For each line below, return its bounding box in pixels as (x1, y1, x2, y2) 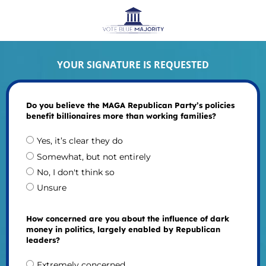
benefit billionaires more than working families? (26, 111, 216, 121)
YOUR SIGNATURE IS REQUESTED (57, 58, 209, 71)
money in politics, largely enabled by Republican (26, 224, 220, 234)
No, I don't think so (36, 166, 115, 178)
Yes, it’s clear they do (36, 135, 123, 147)
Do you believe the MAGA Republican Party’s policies (26, 100, 235, 110)
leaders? (26, 235, 60, 245)
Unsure (36, 182, 66, 193)
